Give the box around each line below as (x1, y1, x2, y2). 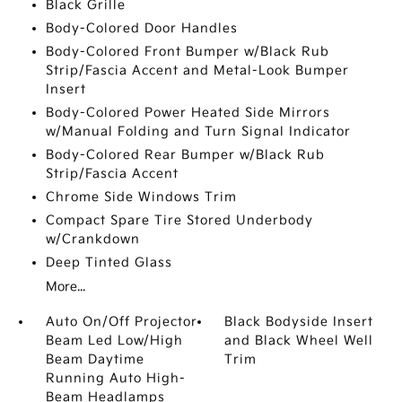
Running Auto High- (45, 371, 186, 386)
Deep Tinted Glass (45, 255, 172, 270)
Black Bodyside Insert (224, 314, 374, 329)
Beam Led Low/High (45, 333, 183, 348)
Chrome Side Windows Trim (45, 189, 237, 205)
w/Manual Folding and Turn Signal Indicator (45, 124, 351, 139)
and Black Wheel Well (224, 333, 374, 348)
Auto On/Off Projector (45, 314, 197, 329)
